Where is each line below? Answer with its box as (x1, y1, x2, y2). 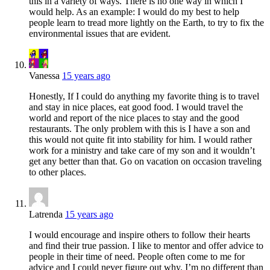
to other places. (29, 167, 86, 178)
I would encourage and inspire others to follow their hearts (29, 230, 250, 240)
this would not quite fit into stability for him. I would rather (29, 134, 252, 145)
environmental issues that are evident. (29, 28, 171, 39)
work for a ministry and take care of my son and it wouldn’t (29, 145, 255, 156)
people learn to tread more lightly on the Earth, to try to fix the (29, 17, 264, 28)
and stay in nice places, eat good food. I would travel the (29, 102, 243, 113)
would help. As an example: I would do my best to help (29, 7, 239, 17)
